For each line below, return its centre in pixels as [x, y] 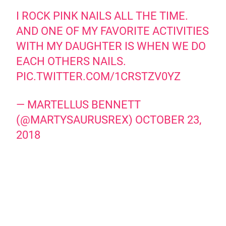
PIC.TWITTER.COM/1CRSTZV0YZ [99, 77]
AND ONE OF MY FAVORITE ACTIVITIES [113, 31]
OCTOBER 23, [168, 120]
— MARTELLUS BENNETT [79, 105]
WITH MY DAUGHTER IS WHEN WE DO [111, 46]
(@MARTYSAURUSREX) [76, 120]
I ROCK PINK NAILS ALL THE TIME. [102, 16]
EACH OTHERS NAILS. [71, 62]
